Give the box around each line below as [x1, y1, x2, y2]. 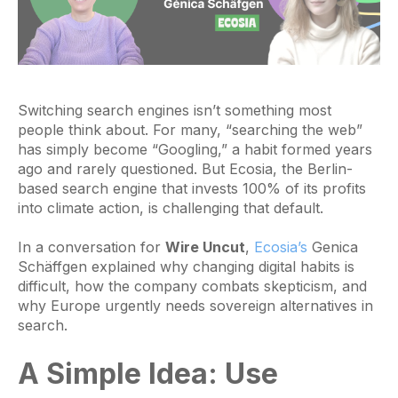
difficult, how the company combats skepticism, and [18, 276, 367, 295]
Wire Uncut [165, 237, 245, 256]
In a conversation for [18, 237, 165, 256]
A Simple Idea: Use [18, 356, 278, 392]
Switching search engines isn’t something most [18, 100, 331, 119]
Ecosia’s [254, 237, 307, 256]
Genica [307, 237, 358, 256]
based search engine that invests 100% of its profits [18, 179, 366, 197]
